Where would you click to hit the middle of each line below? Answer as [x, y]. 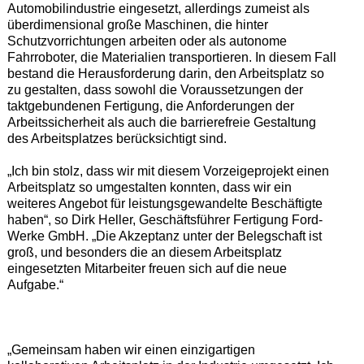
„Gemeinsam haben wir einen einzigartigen [131, 350]
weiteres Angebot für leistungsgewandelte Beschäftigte [165, 204]
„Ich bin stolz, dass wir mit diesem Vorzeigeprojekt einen [168, 171]
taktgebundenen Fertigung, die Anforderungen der [150, 106]
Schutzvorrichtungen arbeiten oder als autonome [147, 41]
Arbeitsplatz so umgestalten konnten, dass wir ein [149, 188]
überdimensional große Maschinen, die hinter [137, 25]
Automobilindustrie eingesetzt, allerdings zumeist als [158, 9]
